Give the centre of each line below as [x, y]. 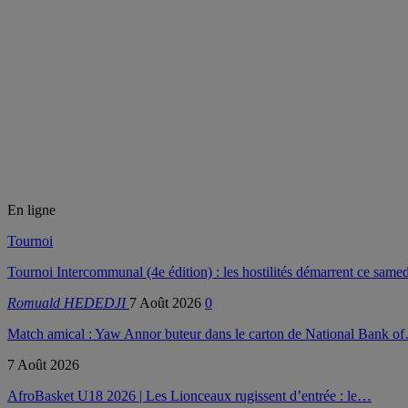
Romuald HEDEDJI [68, 302]
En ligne [31, 209]
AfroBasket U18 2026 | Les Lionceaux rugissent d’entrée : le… [189, 395]
